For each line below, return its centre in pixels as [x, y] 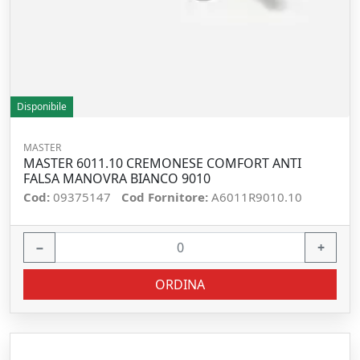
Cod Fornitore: [166, 197]
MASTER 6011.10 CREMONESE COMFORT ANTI [162, 163]
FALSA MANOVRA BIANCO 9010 [117, 178]
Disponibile [42, 106]
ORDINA [180, 284]
